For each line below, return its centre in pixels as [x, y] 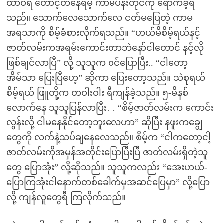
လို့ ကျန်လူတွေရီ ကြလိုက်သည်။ [66, 197]
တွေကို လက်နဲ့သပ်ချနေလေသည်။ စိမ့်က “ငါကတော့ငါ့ [108, 137]
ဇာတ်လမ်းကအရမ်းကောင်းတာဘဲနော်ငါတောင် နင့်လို [105, 48]
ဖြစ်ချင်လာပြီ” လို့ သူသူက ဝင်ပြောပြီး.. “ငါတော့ [97, 63]
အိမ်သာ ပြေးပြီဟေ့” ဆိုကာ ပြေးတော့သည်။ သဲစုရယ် [106, 78]
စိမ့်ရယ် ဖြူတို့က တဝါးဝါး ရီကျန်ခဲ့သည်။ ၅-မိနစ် [97, 93]
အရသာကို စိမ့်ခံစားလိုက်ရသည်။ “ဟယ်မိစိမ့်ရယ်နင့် [103, 33]
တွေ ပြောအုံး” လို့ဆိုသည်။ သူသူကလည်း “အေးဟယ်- [107, 167]
